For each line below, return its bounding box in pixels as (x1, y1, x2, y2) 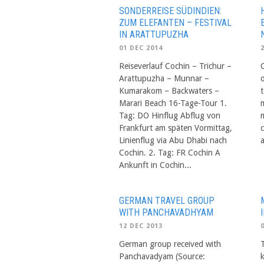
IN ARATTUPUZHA (119, 28, 189, 40)
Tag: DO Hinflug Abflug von (119, 110, 220, 120)
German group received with (119, 239, 221, 249)
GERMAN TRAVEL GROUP (119, 194, 214, 206)
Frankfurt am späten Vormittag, (119, 123, 232, 133)
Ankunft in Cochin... (119, 160, 192, 170)
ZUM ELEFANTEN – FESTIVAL (119, 16, 232, 28)
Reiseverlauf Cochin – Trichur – (119, 61, 232, 71)
